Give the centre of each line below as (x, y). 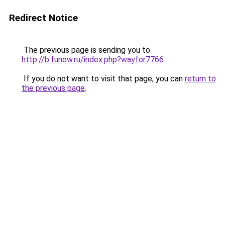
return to (200, 79)
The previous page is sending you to (86, 50)
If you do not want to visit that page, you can (103, 79)
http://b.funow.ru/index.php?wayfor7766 (93, 60)
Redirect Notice (43, 18)
